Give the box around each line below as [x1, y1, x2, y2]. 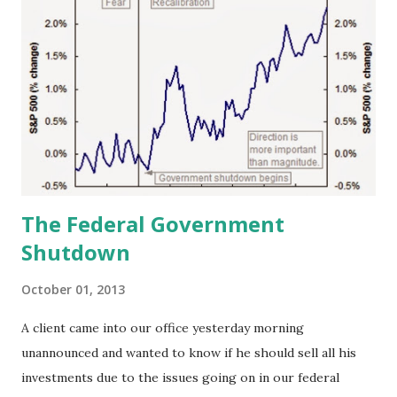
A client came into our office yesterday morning [21, 319, 304, 336]
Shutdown [21, 237, 130, 267]
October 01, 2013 [21, 280, 125, 298]
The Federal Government [21, 208, 284, 238]
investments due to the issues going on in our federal [21, 369, 339, 385]
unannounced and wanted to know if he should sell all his [21, 344, 356, 361]
